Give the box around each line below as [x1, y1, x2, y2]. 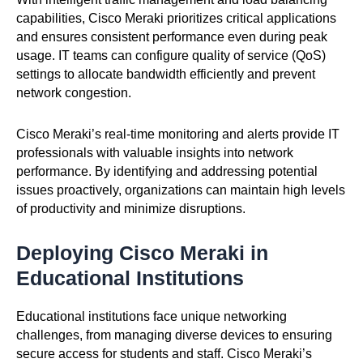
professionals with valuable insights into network [16, 145, 293, 160]
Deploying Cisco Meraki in [16, 241, 268, 264]
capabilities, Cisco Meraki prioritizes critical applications [16, 11, 336, 25]
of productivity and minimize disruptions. [16, 201, 246, 216]
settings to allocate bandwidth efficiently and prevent [16, 66, 315, 81]
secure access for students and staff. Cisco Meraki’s [16, 346, 312, 361]
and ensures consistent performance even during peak [16, 29, 327, 44]
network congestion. [16, 85, 131, 100]
